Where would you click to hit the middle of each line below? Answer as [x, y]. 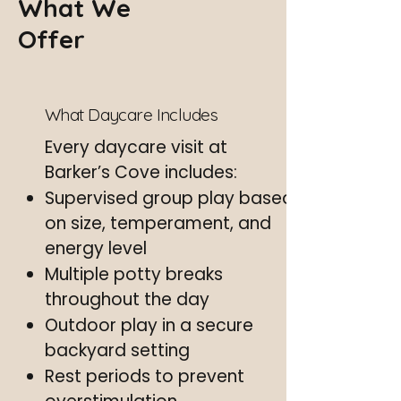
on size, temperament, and [158, 223]
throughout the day [127, 299]
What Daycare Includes [132, 115]
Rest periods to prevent [145, 376]
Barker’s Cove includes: [141, 172]
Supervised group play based [169, 198]
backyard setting [117, 350]
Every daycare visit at [136, 147]
